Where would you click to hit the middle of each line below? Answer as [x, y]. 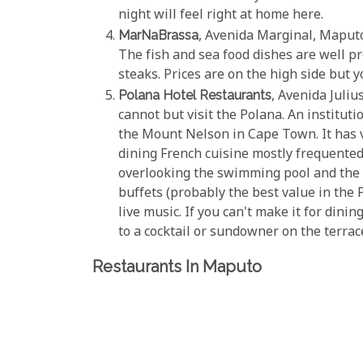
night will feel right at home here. [221, 15]
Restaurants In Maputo [177, 266]
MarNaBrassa [158, 35]
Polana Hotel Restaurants [195, 95]
